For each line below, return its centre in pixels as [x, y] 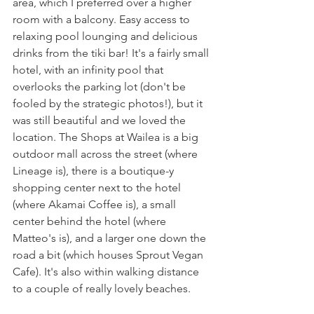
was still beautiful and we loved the [101, 120]
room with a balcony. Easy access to [103, 19]
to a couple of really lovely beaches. [103, 288]
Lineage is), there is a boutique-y [95, 170]
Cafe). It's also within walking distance [107, 271]
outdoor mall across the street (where [107, 153]
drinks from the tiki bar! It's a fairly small [112, 53]
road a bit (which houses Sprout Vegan [109, 254]
